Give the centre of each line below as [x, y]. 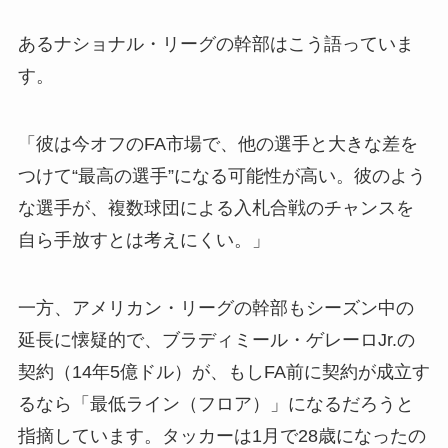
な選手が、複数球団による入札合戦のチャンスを [215, 207]
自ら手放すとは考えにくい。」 [143, 239]
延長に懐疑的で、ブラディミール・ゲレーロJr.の [216, 339]
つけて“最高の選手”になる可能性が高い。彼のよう [221, 175]
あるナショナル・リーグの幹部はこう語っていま [215, 43]
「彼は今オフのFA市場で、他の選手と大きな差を [217, 143]
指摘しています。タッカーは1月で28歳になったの [221, 435]
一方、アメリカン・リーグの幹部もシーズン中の [215, 307]
